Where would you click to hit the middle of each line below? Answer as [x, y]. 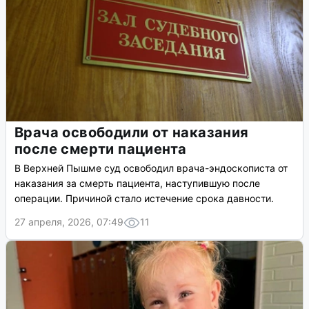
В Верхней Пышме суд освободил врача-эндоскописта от [151, 168]
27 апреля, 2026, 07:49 [69, 222]
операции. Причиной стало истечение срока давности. [144, 199]
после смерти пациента [101, 149]
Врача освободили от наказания [132, 133]
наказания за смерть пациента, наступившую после [137, 183]
